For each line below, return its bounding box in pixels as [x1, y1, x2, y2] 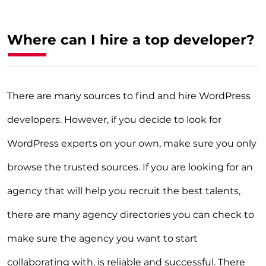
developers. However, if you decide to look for [7, 113, 221, 125]
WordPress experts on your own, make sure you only [7, 137, 256, 149]
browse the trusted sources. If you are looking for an [7, 161, 253, 173]
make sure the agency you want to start [7, 232, 198, 244]
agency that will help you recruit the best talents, [7, 185, 240, 197]
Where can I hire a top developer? [7, 31, 255, 48]
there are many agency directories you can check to [7, 208, 254, 220]
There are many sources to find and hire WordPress [7, 90, 251, 102]
